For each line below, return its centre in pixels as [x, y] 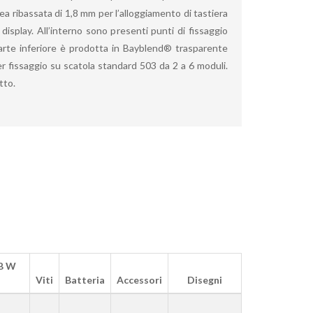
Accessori [139, 279]
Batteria [85, 279]
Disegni [205, 279]
